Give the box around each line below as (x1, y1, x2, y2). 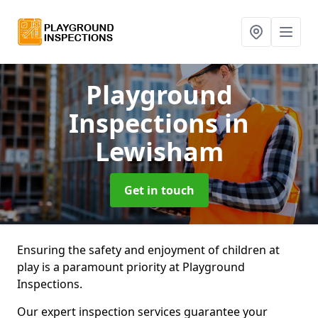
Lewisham (94, 134, 224, 169)
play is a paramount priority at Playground (17, 259, 245, 275)
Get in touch (124, 182, 194, 198)
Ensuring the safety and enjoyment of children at (17, 242, 280, 258)
